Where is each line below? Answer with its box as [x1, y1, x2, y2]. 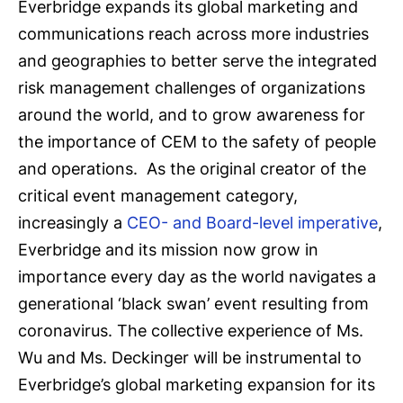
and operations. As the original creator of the [18, 158, 366, 178]
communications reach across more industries [18, 23, 369, 43]
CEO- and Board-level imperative [127, 212, 378, 232]
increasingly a [18, 212, 127, 232]
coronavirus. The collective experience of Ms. [18, 320, 363, 340]
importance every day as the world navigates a [18, 266, 376, 286]
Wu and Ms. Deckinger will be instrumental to [18, 347, 362, 367]
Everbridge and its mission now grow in [18, 239, 318, 259]
